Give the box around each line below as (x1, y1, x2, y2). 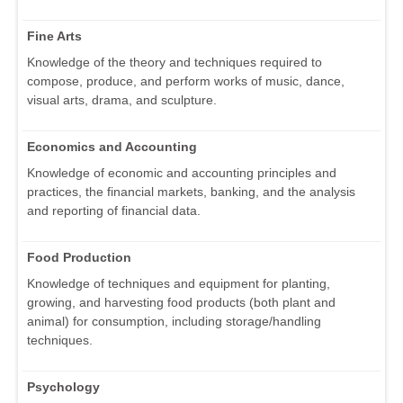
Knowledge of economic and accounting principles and (27, 166, 336, 181)
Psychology (27, 380, 100, 395)
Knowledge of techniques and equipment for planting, (27, 276, 330, 291)
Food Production (27, 250, 131, 265)
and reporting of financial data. (27, 203, 201, 219)
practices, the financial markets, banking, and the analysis (27, 184, 355, 200)
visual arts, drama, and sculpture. (27, 93, 217, 108)
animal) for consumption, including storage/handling (27, 314, 321, 329)
